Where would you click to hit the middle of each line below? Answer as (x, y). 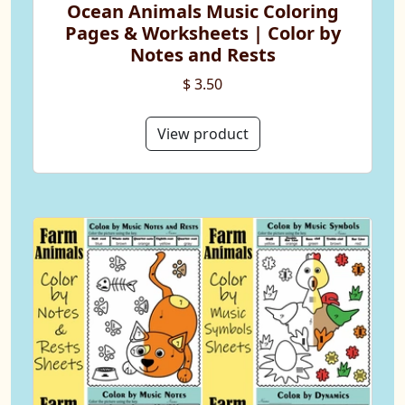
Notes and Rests (202, 55)
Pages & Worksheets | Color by (202, 33)
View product (202, 134)
